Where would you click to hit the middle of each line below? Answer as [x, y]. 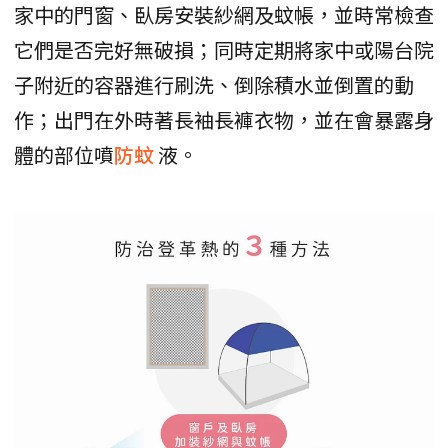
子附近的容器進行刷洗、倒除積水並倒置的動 [214, 85]
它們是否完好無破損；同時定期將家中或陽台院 [224, 50]
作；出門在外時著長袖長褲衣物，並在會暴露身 [224, 120]
